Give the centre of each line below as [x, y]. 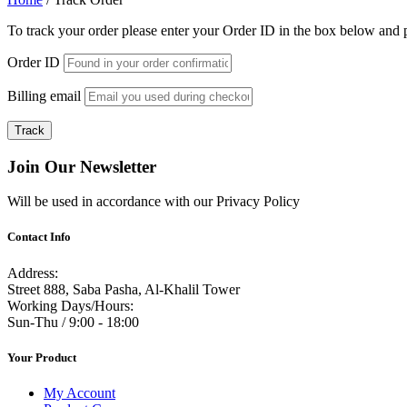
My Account [79, 393]
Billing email [44, 95]
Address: [33, 273]
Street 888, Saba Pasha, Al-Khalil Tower [124, 289]
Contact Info [39, 237]
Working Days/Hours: [70, 305]
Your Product [42, 357]
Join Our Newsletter [82, 166]
